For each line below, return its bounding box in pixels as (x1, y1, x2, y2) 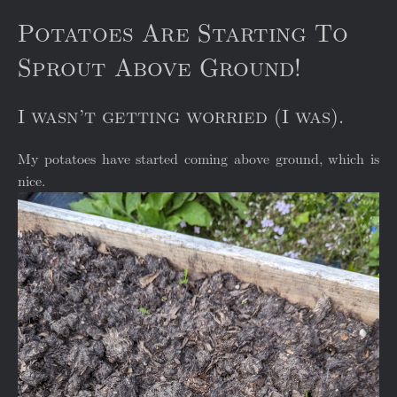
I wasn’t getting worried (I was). (18, 105, 344, 128)
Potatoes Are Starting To (18, 19, 348, 48)
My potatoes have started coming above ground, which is (18, 151, 379, 167)
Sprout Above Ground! (18, 53, 301, 82)
